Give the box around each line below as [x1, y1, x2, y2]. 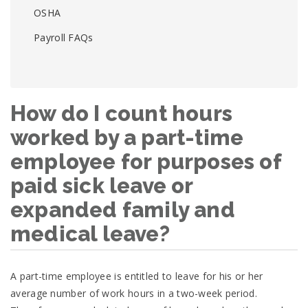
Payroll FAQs [34, 30, 93, 44]
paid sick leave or [10, 173, 193, 198]
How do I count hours [10, 100, 232, 126]
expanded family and [10, 197, 235, 222]
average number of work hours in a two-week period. [10, 286, 257, 300]
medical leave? [10, 221, 170, 246]
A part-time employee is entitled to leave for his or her [10, 269, 263, 283]
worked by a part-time [10, 124, 244, 150]
